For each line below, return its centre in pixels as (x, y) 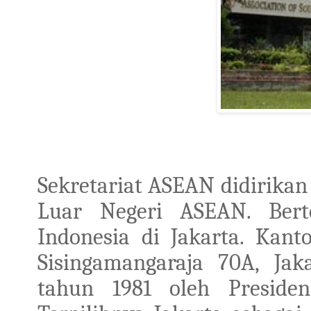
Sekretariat (90, 185)
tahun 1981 (94, 288)
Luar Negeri (100, 211)
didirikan (264, 185)
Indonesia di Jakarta (138, 236)
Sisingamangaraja (120, 262)
